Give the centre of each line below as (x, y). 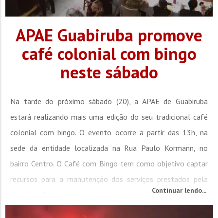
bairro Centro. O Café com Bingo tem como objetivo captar (109, 163)
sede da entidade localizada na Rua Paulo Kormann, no (109, 148)
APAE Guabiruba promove (109, 35)
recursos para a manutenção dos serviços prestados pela (109, 179)
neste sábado (109, 72)
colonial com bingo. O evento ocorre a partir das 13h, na (109, 132)
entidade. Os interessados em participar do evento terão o (109, 194)
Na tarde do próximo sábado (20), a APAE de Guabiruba (109, 101)
